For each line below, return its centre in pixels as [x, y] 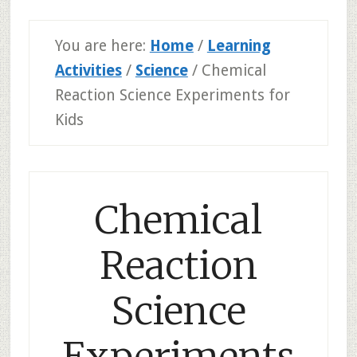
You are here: [102, 46]
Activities [88, 71]
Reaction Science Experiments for [172, 95]
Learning [239, 46]
